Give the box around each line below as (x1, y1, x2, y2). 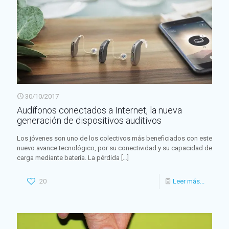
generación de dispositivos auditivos (17, 115, 162, 126)
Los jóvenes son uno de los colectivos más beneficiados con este (17, 134, 212, 143)
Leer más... (173, 177, 204, 186)
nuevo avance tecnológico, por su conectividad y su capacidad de (17, 144, 212, 152)
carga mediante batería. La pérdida (17, 154, 120, 162)
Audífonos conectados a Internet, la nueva (17, 105, 182, 116)
